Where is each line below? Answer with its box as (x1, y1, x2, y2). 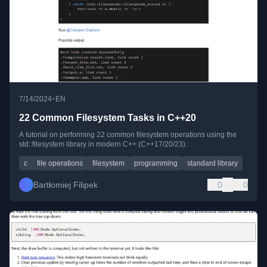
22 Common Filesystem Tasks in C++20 (19, 112, 196, 123)
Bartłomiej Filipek (33, 179, 98, 190)
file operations (37, 159, 83, 167)
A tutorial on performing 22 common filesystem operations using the (19, 130, 237, 139)
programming (134, 159, 178, 167)
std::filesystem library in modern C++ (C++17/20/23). (19, 139, 187, 148)
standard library (187, 159, 238, 167)
